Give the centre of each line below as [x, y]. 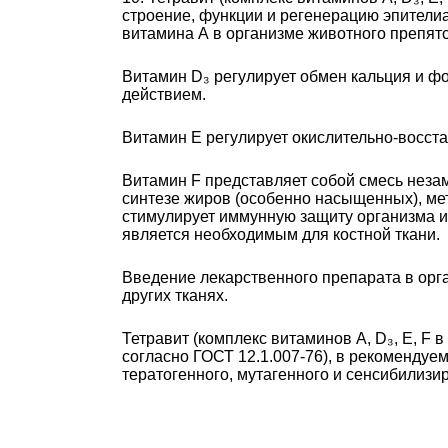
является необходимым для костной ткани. [281, 234]
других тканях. [175, 295]
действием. [164, 94]
